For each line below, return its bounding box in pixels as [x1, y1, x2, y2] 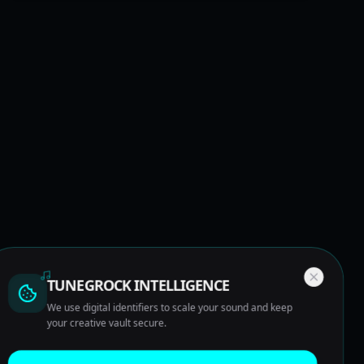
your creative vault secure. [46, 315, 167, 330]
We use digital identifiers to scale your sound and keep [46, 300, 293, 314]
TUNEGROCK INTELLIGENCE [46, 275, 230, 295]
